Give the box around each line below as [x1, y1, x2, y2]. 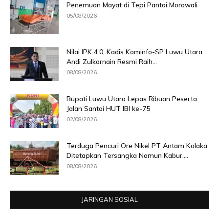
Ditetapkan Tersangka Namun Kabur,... [66, 151, 188, 160]
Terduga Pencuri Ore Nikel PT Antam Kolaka [66, 141, 207, 150]
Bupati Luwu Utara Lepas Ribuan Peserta [66, 94, 197, 103]
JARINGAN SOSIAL [81, 195, 138, 203]
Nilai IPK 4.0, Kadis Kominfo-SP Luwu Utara [66, 47, 202, 56]
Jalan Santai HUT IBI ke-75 [66, 104, 150, 113]
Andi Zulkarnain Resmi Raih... [66, 57, 157, 66]
